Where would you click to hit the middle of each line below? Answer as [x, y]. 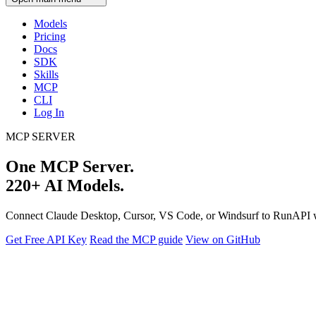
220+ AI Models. [65, 186]
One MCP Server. [70, 167]
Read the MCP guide [136, 239]
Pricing [50, 37]
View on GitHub [223, 239]
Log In [49, 113]
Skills [46, 75]
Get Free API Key [46, 239]
